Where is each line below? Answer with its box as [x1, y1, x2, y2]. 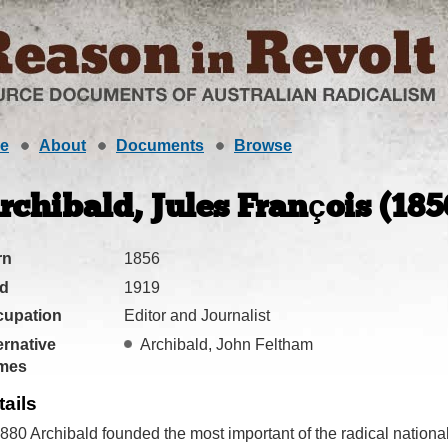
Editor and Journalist [124, 307, 270, 325]
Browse [234, 137, 292, 154]
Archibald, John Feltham [140, 335, 313, 353]
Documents [116, 137, 204, 154]
